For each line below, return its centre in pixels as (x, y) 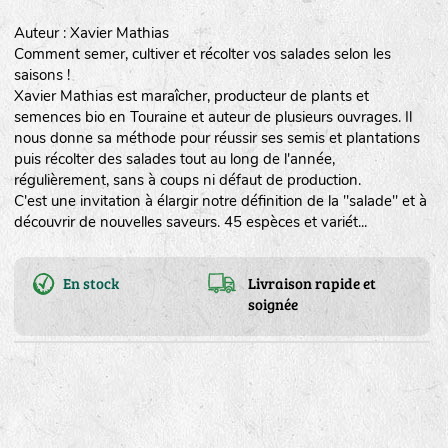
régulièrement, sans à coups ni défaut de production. (187, 180)
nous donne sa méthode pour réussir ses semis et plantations (216, 138)
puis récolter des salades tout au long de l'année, (174, 159)
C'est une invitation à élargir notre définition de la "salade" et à (220, 201)
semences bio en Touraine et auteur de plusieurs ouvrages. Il (212, 117)
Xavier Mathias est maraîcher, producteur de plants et (191, 96)
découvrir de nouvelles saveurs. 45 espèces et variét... (190, 222)
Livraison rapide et (312, 283)
